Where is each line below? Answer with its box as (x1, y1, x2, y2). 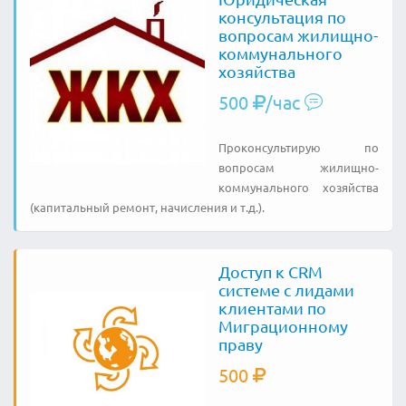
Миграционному (217, 315, 348, 335)
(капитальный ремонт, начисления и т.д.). (30, 198, 265, 215)
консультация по (217, 6, 346, 26)
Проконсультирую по (217, 139, 379, 155)
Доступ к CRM (217, 261, 323, 281)
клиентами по (217, 297, 326, 317)
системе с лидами (217, 279, 354, 299)
